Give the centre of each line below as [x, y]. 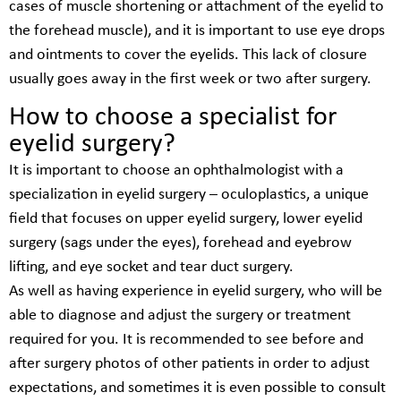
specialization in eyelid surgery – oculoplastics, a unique [189, 194]
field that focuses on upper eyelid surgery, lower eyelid [186, 218]
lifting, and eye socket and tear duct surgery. [151, 267]
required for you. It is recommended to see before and [186, 339]
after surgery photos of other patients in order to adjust [189, 363]
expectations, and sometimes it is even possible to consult [197, 388]
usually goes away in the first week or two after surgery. [190, 80]
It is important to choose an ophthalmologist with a [176, 170]
